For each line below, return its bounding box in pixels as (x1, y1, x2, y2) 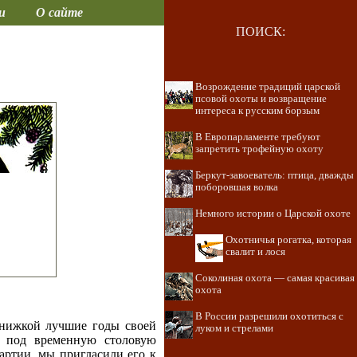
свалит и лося (226, 246, 285, 257)
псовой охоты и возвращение (195, 93, 327, 104)
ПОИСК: (236, 25, 285, 38)
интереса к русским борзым (195, 105, 320, 116)
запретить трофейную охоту (195, 143, 324, 155)
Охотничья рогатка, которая (226, 234, 351, 245)
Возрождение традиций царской (195, 81, 340, 92)
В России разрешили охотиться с (195, 311, 343, 322)
